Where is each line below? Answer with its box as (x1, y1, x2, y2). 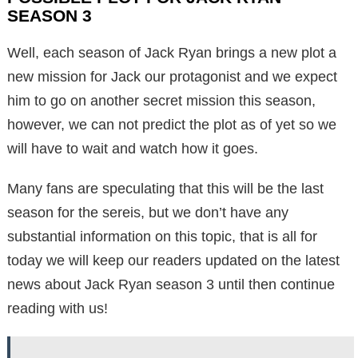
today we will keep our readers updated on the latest (7, 253, 340, 269)
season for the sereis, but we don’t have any (7, 205, 288, 221)
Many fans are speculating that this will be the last (7, 181, 324, 197)
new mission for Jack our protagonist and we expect (7, 69, 337, 86)
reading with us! (7, 300, 108, 317)
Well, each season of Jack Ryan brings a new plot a (7, 45, 336, 62)
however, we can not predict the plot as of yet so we (7, 117, 336, 133)
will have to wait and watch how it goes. (7, 141, 258, 157)
